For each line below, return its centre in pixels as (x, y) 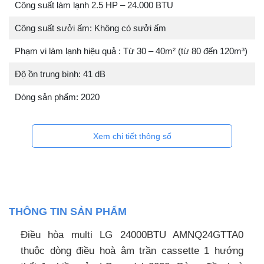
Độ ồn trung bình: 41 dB (60, 74)
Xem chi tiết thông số (132, 136)
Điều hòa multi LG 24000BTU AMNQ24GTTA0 (132, 235)
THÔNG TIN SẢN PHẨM (68, 212)
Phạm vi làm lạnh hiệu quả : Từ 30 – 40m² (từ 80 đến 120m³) (131, 51)
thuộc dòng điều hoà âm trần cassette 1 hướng (132, 251)
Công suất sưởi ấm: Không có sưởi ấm (90, 28)
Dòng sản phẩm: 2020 (57, 97)
